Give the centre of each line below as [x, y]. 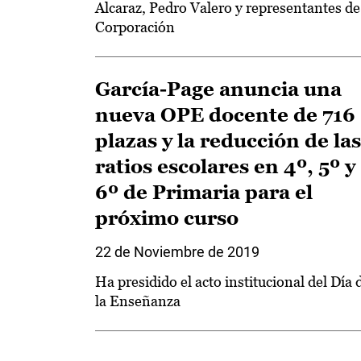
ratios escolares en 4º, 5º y [225, 166]
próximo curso [167, 218]
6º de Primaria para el [204, 192]
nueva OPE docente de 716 [225, 115]
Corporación [135, 27]
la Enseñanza [138, 301]
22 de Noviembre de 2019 [177, 252]
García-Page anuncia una [218, 89]
